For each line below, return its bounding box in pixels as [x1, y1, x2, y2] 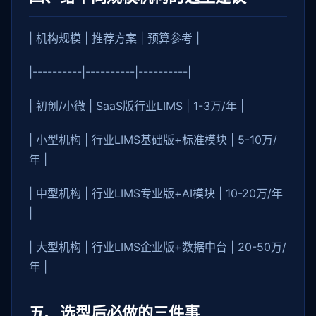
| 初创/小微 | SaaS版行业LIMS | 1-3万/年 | [29, 99, 244, 113]
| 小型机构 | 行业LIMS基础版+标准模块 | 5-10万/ [29, 133, 277, 147]
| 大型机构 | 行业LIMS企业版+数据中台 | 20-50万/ [29, 240, 286, 254]
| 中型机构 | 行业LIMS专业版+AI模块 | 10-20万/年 [29, 186, 283, 200]
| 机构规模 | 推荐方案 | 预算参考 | [29, 31, 200, 45]
